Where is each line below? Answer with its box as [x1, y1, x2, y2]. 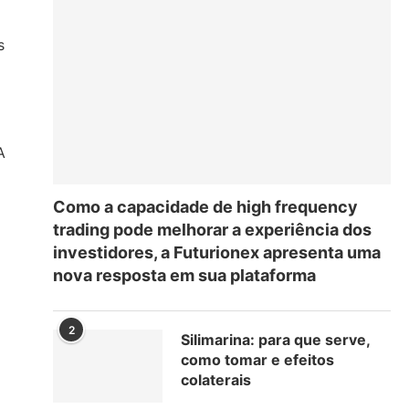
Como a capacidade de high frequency [53, 196, 358, 216]
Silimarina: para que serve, [181, 330, 370, 349]
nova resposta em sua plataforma [53, 265, 316, 285]
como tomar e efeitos [181, 350, 334, 369]
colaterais [181, 370, 251, 389]
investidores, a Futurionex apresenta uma [53, 242, 381, 262]
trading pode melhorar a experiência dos [53, 219, 372, 239]
